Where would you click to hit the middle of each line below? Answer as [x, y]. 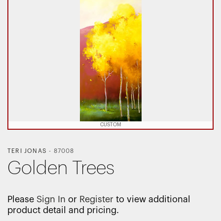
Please [22, 199]
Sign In [51, 199]
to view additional [152, 199]
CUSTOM [110, 125]
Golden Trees [61, 168]
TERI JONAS [27, 151]
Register [96, 199]
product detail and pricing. [63, 210]
